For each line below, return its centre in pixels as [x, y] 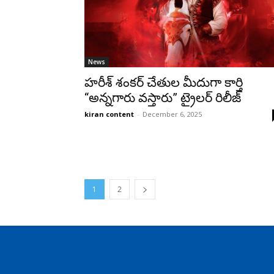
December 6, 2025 [172, 114]
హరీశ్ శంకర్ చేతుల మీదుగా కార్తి [164, 82]
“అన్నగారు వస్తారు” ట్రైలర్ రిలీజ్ [163, 98]
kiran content [109, 114]
